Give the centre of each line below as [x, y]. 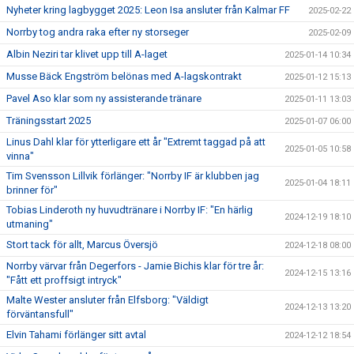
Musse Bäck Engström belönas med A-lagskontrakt [124, 76]
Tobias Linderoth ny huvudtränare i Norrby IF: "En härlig [130, 209]
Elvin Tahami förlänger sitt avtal [76, 334]
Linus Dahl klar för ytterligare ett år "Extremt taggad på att [136, 141]
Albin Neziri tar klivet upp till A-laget [87, 54]
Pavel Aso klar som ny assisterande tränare [104, 98]
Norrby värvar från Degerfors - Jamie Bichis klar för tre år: [135, 265]
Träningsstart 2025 [49, 120]
